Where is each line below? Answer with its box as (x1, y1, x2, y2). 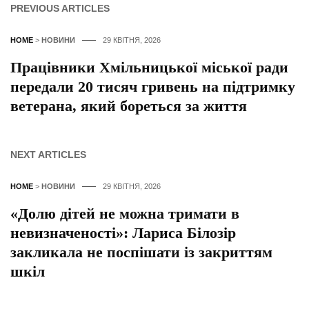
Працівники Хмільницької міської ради (10, 59, 288, 77)
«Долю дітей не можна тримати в (10, 205, 239, 223)
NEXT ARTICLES (10, 149, 86, 161)
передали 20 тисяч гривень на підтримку (10, 78, 295, 96)
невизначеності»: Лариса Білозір (10, 224, 236, 242)
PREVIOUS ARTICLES (10, 3, 110, 14)
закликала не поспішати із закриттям (10, 243, 272, 261)
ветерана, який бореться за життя (10, 97, 247, 115)
